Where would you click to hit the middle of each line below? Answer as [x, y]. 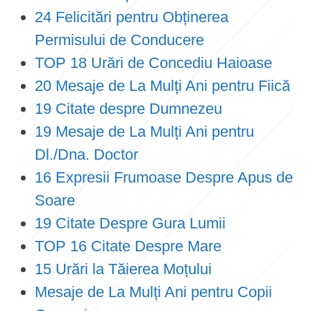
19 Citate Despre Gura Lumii [130, 223]
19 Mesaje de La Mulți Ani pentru [144, 131]
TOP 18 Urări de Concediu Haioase [153, 62]
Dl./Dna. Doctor [86, 154]
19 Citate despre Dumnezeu [128, 108]
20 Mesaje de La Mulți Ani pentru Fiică [162, 85]
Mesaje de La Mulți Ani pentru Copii [153, 292]
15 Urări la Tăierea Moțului [123, 269]
